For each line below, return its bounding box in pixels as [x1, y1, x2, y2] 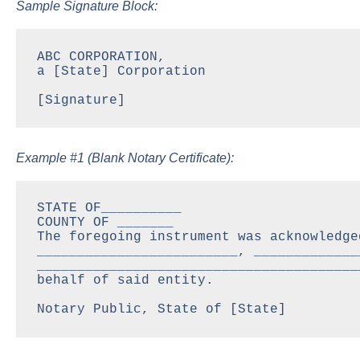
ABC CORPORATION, [36, 49, 166, 64]
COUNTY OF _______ [36, 215, 174, 231]
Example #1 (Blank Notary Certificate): [16, 150, 234, 165]
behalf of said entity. [36, 273, 214, 288]
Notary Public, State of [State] [36, 302, 286, 317]
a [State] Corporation [36, 63, 206, 79]
